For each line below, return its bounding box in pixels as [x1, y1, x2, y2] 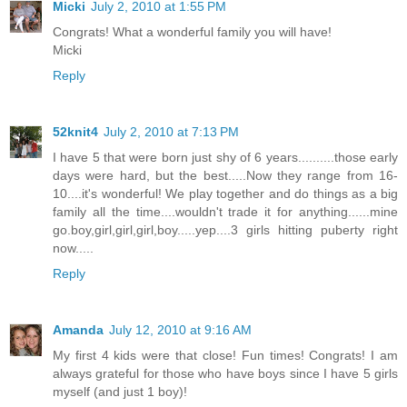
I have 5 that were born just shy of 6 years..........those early [53, 149, 398, 164]
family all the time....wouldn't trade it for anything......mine [53, 203, 398, 219]
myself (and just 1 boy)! [53, 383, 187, 399]
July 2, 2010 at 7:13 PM [104, 124, 239, 139]
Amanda [53, 322, 104, 337]
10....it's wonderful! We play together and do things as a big [53, 185, 398, 201]
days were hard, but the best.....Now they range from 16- [53, 167, 398, 183]
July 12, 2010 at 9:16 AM [109, 322, 252, 337]
